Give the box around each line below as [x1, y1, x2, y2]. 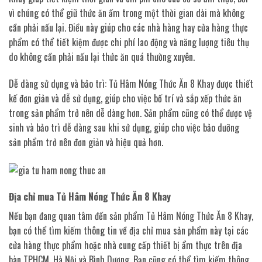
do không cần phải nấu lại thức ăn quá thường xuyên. [9, 50, 195, 64]
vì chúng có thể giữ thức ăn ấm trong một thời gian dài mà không [9, 6, 244, 20]
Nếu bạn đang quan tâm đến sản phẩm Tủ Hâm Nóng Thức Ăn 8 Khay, [9, 209, 253, 223]
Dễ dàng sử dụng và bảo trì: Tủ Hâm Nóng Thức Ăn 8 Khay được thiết [9, 76, 253, 91]
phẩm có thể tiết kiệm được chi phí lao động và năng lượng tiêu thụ [9, 35, 249, 50]
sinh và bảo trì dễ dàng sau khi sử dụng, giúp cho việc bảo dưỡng [9, 120, 239, 135]
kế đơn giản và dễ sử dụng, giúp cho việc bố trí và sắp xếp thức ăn [9, 91, 242, 105]
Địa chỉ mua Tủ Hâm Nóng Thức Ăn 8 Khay [9, 189, 171, 204]
